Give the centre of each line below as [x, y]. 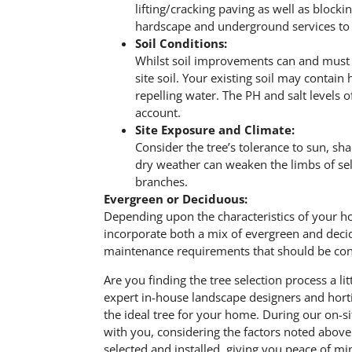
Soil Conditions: [181, 44]
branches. [161, 182]
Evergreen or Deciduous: [176, 199]
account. [158, 113]
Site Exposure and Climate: [215, 130]
